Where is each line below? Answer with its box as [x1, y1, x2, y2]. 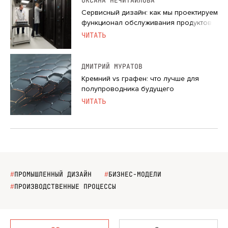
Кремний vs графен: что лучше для [81, 74, 199, 83]
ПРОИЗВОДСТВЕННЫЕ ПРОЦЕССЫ [14, 182, 116, 191]
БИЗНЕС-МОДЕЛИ [108, 169, 161, 179]
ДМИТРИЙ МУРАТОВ [81, 62, 142, 71]
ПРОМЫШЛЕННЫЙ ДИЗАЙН [14, 169, 92, 179]
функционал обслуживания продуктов [81, 18, 212, 27]
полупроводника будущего [81, 84, 174, 94]
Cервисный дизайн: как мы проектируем [81, 8, 218, 17]
